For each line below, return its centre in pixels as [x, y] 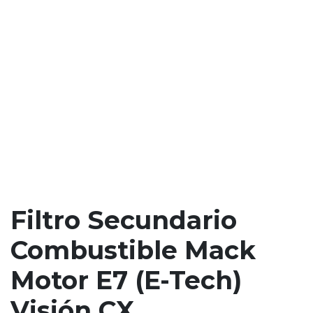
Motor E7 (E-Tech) [126, 281]
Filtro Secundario [124, 220]
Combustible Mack [133, 250]
